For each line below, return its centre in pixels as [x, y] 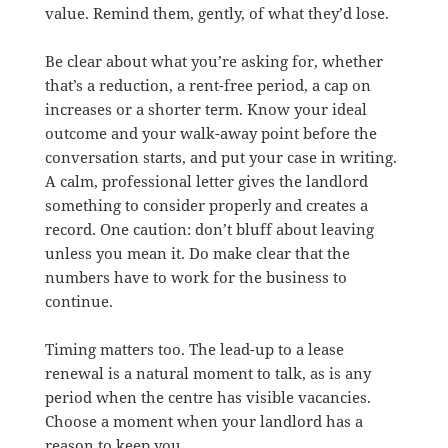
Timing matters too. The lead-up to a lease [194, 348]
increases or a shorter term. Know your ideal [205, 108]
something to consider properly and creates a [206, 204]
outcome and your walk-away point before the [210, 132]
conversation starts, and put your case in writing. [220, 156]
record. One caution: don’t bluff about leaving [209, 228]
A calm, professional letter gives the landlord [206, 180]
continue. [78, 300]
